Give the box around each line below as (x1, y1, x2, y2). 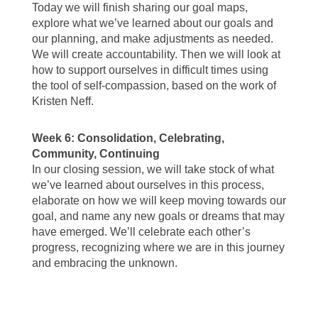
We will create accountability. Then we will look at (31, 48, 280, 61)
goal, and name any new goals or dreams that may (31, 210, 285, 223)
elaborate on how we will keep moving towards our (31, 194, 286, 207)
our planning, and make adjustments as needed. (31, 33, 273, 45)
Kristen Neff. (31, 95, 94, 108)
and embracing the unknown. (31, 257, 177, 270)
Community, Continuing (31, 148, 160, 160)
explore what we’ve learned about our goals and (31, 17, 273, 30)
